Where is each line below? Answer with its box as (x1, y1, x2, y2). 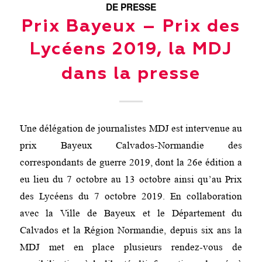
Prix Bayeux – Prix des (21, 18, 240, 36)
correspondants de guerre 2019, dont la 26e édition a (19, 157, 243, 168)
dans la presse (61, 65, 201, 83)
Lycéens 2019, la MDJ (29, 40, 232, 58)
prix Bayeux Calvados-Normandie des (19, 140, 243, 151)
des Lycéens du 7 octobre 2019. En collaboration (19, 191, 243, 202)
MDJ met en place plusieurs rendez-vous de (19, 242, 243, 253)
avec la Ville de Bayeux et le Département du (19, 208, 243, 219)
